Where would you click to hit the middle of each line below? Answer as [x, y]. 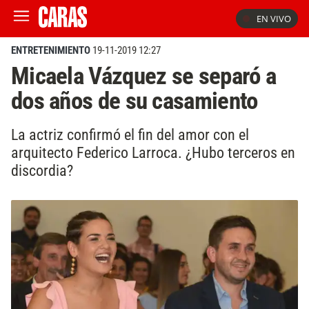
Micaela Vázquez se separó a [143, 76]
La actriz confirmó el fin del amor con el [130, 134]
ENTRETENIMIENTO [51, 50]
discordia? [42, 170]
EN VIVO [274, 19]
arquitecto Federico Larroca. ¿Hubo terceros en [153, 152]
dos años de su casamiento [134, 101]
